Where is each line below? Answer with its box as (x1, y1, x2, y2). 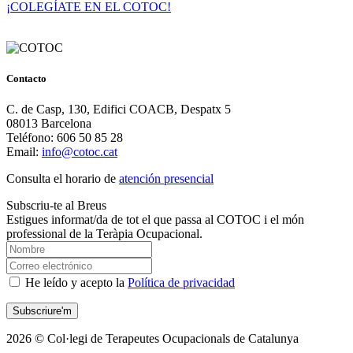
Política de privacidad (128, 275, 235, 289)
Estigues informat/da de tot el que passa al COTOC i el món (6, 212, 304, 226)
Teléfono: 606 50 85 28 (6, 130, 123, 144)
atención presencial (119, 171, 214, 185)
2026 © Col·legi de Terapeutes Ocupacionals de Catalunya (6, 331, 299, 345)
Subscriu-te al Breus (6, 198, 106, 212)
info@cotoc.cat (42, 144, 117, 158)
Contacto (6, 72, 46, 84)
